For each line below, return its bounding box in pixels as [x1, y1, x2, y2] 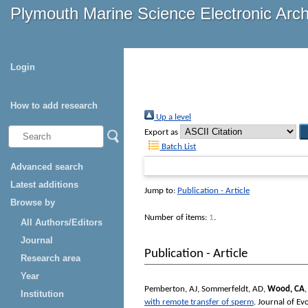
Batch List [159, 142, 197, 152]
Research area [21, 253, 80, 263]
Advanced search [10, 162, 83, 172]
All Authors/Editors [21, 217, 102, 228]
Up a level [154, 113, 191, 122]
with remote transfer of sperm [144, 297, 254, 307]
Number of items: [144, 213, 209, 223]
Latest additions [10, 179, 78, 190]
